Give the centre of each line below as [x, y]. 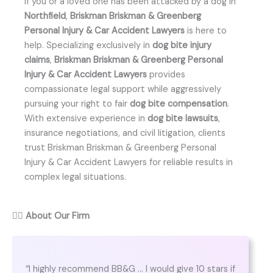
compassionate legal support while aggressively [123, 89]
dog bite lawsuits [183, 118]
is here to [206, 30]
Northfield [45, 16]
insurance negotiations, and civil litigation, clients [125, 133]
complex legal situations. [75, 177]
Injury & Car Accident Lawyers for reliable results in [129, 162]
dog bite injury [182, 45]
